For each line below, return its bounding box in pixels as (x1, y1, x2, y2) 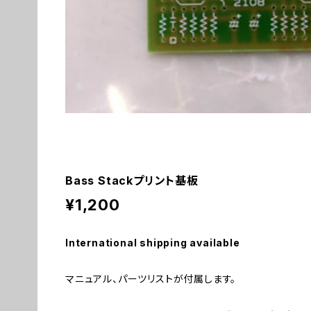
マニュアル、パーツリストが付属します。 (65, 273, 237, 285)
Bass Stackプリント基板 (65, 174, 199, 187)
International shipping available (65, 237, 240, 249)
